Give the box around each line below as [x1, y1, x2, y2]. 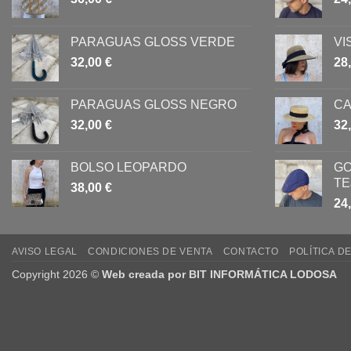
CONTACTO [223, 245, 279, 257]
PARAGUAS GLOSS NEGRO [71, 97, 237, 111]
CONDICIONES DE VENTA [88, 245, 213, 257]
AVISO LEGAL [12, 245, 78, 257]
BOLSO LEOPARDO [71, 160, 186, 174]
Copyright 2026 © [12, 267, 102, 280]
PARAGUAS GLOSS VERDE [71, 34, 235, 49]
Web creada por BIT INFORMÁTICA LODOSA [102, 267, 337, 280]
